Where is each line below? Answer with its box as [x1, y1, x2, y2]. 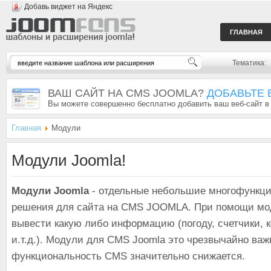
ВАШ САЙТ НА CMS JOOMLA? [48, 87, 207, 99]
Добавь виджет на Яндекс [24, 2, 113, 11]
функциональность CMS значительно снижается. [11, 250, 245, 262]
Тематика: [232, 59, 266, 67]
